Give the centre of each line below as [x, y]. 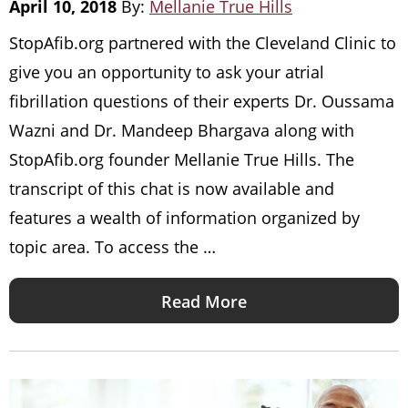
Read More [204, 302]
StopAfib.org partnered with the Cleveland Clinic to [203, 43]
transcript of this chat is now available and [172, 189]
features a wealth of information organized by [184, 218]
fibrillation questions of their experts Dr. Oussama [202, 102]
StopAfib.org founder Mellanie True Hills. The [182, 160]
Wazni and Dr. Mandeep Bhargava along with [182, 131]
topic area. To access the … [112, 247]
